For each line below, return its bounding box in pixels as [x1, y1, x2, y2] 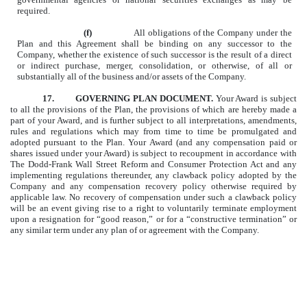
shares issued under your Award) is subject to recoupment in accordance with [10, 148, 297, 159]
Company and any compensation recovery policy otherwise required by [10, 181, 297, 192]
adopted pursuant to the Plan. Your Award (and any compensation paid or [10, 137, 297, 148]
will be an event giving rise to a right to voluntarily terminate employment [10, 203, 297, 214]
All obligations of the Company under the [133, 27, 292, 38]
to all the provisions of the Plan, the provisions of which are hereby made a [10, 104, 297, 115]
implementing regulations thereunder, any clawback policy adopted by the [10, 170, 297, 181]
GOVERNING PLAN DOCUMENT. [75, 93, 213, 104]
